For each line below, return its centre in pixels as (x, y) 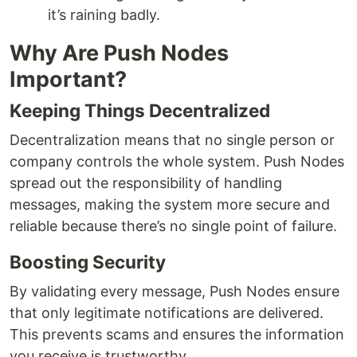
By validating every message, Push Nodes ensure (175, 292)
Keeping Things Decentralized (140, 111)
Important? (68, 80)
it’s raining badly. (104, 15)
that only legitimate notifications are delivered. (167, 313)
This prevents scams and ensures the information (177, 335)
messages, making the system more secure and (170, 205)
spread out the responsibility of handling (146, 183)
